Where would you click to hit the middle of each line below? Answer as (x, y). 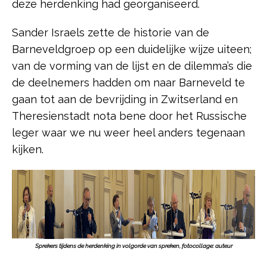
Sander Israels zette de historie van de (111, 32)
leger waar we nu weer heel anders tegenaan (128, 132)
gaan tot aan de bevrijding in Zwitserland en (125, 99)
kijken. (28, 149)
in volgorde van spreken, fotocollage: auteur (173, 246)
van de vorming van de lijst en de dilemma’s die (132, 66)
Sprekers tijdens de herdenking (75, 246)
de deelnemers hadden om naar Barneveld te (128, 82)
